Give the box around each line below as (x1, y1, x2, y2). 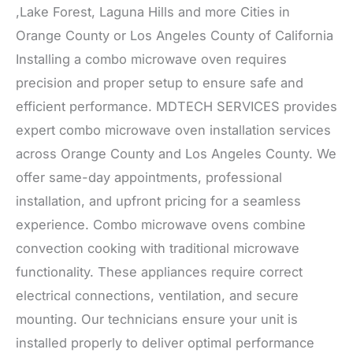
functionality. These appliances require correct (16, 263, 303, 280)
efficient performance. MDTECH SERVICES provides (16, 98, 337, 114)
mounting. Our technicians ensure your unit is (16, 310, 298, 327)
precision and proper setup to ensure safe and (16, 74, 303, 91)
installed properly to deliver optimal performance (16, 334, 314, 351)
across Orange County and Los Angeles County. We (16, 145, 336, 162)
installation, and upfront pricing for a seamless (16, 192, 301, 209)
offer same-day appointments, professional (16, 169, 282, 185)
